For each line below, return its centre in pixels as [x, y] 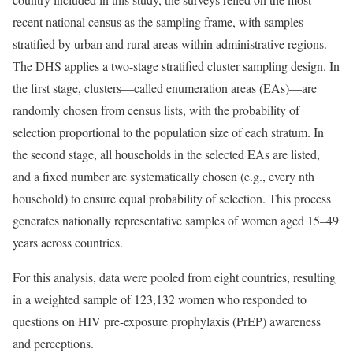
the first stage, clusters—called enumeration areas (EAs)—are [165, 87]
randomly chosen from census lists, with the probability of [156, 110]
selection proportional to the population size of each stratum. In [168, 132]
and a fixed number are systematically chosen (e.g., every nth [163, 176]
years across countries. [68, 242]
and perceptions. [53, 343]
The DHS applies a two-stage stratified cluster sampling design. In [176, 65]
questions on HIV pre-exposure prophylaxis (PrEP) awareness [167, 321]
